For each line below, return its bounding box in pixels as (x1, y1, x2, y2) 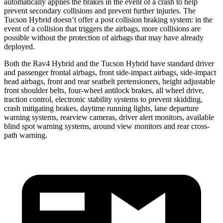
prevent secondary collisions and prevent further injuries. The (4, 6, 196, 15)
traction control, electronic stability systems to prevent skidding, (4, 95, 203, 104)
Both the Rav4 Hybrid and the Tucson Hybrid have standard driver (4, 59, 214, 68)
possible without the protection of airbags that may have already (4, 33, 204, 42)
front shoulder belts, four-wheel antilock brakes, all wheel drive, (4, 86, 204, 95)
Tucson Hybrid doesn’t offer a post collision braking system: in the (4, 15, 213, 24)
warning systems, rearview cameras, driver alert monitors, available (4, 112, 214, 121)
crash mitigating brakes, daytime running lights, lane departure (4, 104, 199, 112)
